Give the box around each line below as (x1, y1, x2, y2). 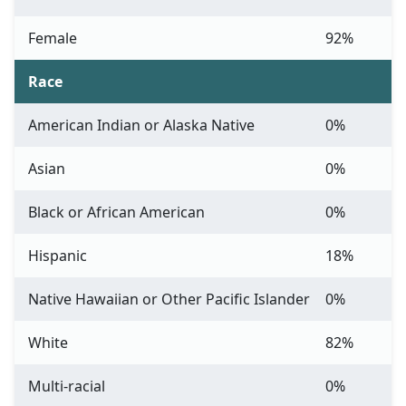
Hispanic (28, 246, 87, 266)
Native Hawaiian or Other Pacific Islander (28, 289, 310, 310)
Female (28, 28, 77, 49)
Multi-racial (28, 376, 105, 397)
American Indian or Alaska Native (28, 115, 255, 136)
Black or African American (28, 202, 205, 223)
